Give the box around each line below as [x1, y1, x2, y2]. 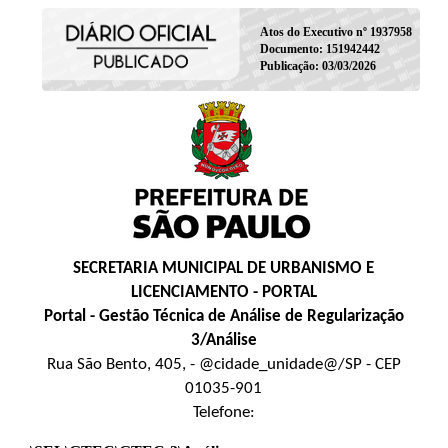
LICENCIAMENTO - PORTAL [130, 283, 317, 301]
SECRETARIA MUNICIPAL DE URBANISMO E [73, 259, 375, 277]
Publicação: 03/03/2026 [259, 58, 376, 73]
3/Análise [190, 331, 257, 349]
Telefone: [192, 403, 255, 421]
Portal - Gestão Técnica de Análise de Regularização [43, 307, 404, 325]
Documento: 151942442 [259, 41, 380, 56]
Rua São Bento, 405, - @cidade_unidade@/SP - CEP [46, 355, 401, 373]
